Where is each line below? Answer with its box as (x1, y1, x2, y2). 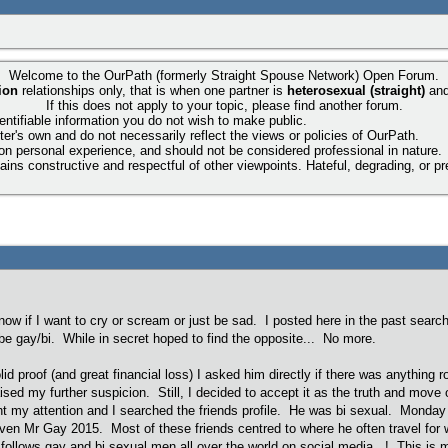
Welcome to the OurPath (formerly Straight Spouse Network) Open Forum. (9, 68, 439, 83)
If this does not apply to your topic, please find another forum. (45, 98, 403, 113)
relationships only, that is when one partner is (18, 83, 287, 98)
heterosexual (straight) (287, 83, 429, 98)
